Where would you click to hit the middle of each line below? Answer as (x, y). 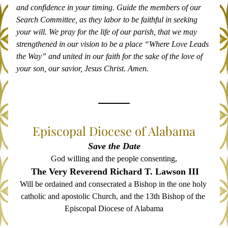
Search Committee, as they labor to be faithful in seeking (107, 20)
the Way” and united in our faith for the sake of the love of (109, 56)
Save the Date (114, 146)
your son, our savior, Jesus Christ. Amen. (82, 68)
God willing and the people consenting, (114, 159)
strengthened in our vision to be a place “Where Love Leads (112, 44)
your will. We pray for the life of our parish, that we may (107, 32)
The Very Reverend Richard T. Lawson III (115, 172)
